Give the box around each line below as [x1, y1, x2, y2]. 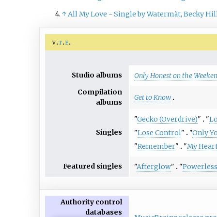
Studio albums [72, 71, 123, 80]
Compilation [77, 88, 123, 97]
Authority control [61, 197, 123, 206]
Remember [137, 141, 175, 151]
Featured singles [63, 162, 123, 171]
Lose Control [137, 128, 181, 137]
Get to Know [134, 93, 171, 102]
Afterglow [136, 162, 171, 171]
